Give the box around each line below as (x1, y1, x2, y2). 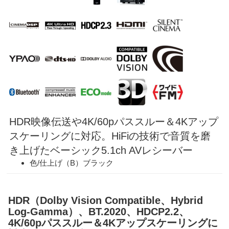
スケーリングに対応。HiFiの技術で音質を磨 (9, 130, 211, 142)
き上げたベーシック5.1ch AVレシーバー (9, 145, 193, 156)
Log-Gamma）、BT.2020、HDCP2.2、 (8, 206, 189, 218)
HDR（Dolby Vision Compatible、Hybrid (8, 195, 203, 207)
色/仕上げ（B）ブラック (30, 158, 113, 168)
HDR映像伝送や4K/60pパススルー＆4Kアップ (9, 116, 218, 128)
